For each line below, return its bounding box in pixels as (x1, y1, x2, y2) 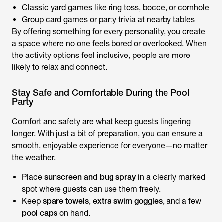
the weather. (12, 152, 55, 162)
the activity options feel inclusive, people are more (12, 50, 190, 60)
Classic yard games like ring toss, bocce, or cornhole (22, 2, 209, 12)
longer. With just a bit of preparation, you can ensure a (12, 128, 203, 138)
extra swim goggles (93, 196, 163, 206)
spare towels (43, 196, 89, 206)
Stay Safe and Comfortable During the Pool (12, 87, 189, 98)
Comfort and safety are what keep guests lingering (12, 116, 191, 126)
